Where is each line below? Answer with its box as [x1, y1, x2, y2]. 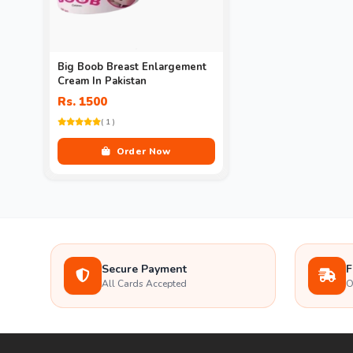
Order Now [113, 145, 171, 158]
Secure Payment [102, 262, 187, 277]
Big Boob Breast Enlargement [58, 60, 206, 75]
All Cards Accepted [102, 277, 187, 291]
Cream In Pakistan [58, 74, 147, 89]
